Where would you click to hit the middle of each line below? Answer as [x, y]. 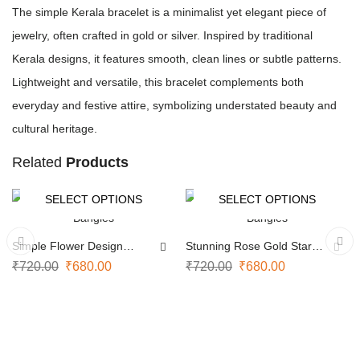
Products [97, 162]
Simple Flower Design [67, 246]
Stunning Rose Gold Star [249, 246]
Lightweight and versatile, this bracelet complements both [158, 82]
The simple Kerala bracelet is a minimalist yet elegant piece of [169, 12]
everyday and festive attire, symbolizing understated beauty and [174, 105]
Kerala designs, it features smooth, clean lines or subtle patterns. [177, 59]
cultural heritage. [55, 129]
